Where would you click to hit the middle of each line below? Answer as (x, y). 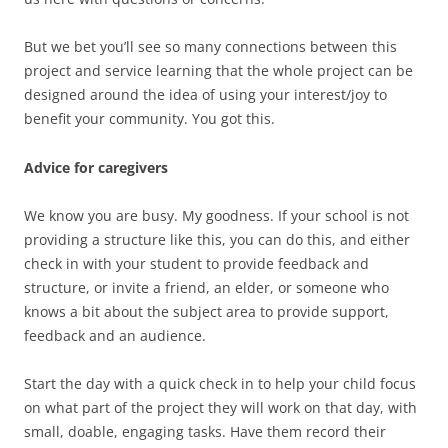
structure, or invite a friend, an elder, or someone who (206, 288)
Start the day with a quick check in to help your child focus (220, 384)
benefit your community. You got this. (149, 119)
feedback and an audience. (115, 336)
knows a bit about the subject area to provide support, (206, 312)
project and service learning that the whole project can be (218, 71)
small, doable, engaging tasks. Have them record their (205, 432)
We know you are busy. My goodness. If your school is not (216, 216)
